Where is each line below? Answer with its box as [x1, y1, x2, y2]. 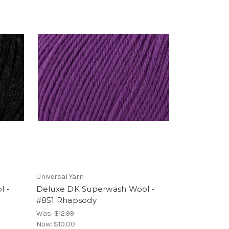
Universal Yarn [36, 172, 84, 181]
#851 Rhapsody [36, 195, 97, 205]
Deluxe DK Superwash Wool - [36, 184, 155, 194]
